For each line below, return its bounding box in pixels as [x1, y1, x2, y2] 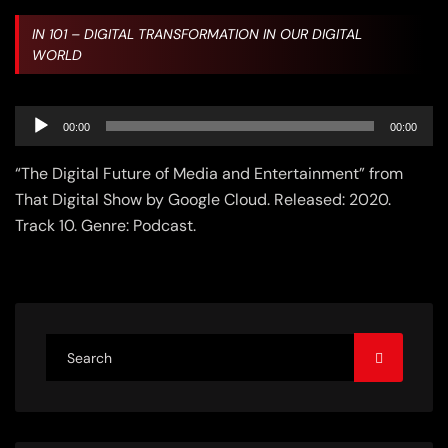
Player [14, 130, 59, 152]
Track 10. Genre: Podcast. [15, 215, 196, 237]
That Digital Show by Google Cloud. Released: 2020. [15, 189, 391, 211]
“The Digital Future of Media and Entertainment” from [15, 163, 403, 185]
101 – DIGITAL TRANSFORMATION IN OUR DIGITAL [48, 24, 362, 43]
